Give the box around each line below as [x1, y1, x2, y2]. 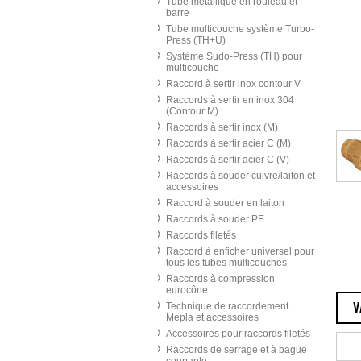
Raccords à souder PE [166, 214, 264, 225]
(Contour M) [166, 106, 218, 117]
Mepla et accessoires [166, 312, 259, 323]
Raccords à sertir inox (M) [166, 122, 278, 133]
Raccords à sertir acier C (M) [166, 138, 291, 149]
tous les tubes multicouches [166, 257, 287, 268]
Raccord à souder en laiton [166, 197, 284, 209]
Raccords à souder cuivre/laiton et [166, 170, 315, 181]
